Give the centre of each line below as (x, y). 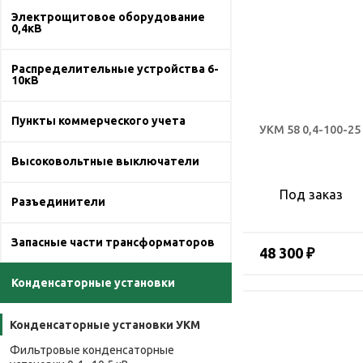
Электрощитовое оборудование (108, 17)
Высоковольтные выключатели (105, 161)
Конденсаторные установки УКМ (105, 325)
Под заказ (311, 194)
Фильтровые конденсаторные (92, 350)
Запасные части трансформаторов (113, 242)
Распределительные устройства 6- (115, 69)
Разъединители (58, 202)
